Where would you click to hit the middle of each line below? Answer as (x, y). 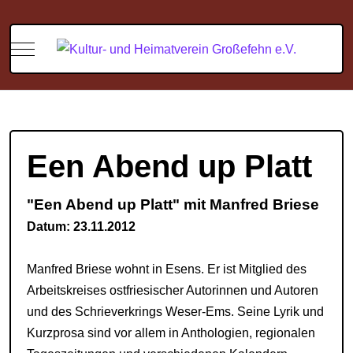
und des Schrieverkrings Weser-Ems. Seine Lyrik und (175, 312)
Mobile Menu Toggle (79, 47)
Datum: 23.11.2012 (81, 227)
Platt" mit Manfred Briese (228, 205)
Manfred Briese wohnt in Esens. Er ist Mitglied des (167, 269)
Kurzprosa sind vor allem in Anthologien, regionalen (171, 333)
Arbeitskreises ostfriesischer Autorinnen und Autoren (173, 291)
